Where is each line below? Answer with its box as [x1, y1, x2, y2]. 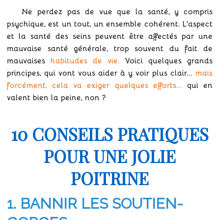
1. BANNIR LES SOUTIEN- [7, 195, 183, 213]
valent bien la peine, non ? [7, 91, 106, 103]
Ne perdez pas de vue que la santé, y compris [22, 5, 213, 17]
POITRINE [71, 166, 149, 190]
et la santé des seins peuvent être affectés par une [7, 30, 213, 42]
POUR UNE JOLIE [44, 144, 176, 168]
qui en [182, 79, 213, 91]
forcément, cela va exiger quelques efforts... [7, 79, 182, 91]
